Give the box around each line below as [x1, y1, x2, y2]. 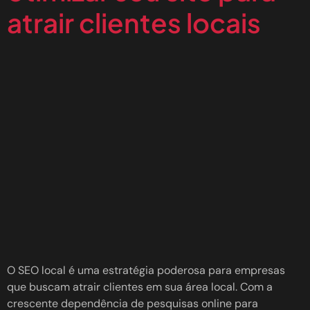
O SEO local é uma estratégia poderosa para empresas [7, 263, 285, 278]
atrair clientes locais [7, 6, 261, 40]
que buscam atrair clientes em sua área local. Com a [7, 280, 273, 295]
